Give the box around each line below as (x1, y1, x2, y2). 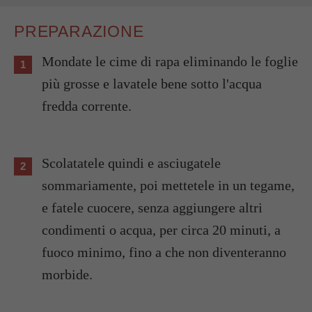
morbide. (42, 266, 93, 282)
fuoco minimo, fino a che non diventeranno (42, 244, 286, 260)
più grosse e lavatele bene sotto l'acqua (42, 75, 262, 91)
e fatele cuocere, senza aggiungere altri (42, 199, 263, 215)
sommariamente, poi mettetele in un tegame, (42, 177, 295, 193)
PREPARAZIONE (14, 22, 144, 40)
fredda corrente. (42, 97, 132, 114)
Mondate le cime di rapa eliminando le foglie (42, 53, 54, 69)
